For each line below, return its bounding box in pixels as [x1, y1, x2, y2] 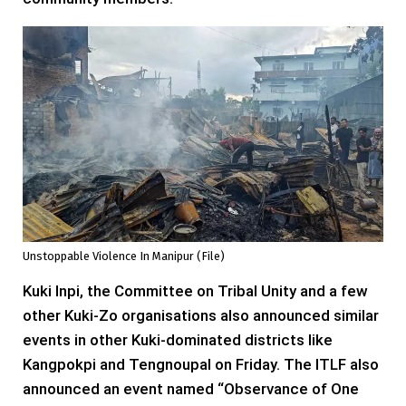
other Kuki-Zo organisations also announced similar [23, 306, 379, 325]
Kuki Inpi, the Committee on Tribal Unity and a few [23, 282, 368, 301]
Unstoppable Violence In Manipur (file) [23, 249, 225, 264]
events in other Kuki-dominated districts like [23, 331, 333, 350]
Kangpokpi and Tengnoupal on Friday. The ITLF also [23, 355, 379, 374]
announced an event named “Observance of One [23, 380, 359, 399]
